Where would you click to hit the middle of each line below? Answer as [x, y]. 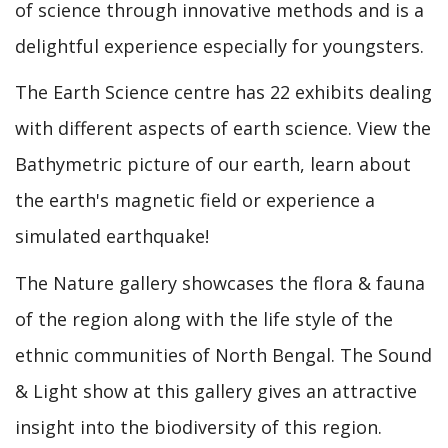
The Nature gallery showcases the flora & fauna [220, 282]
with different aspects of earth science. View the [223, 128]
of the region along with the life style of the [204, 318]
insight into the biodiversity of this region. [198, 426]
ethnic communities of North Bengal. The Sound [223, 354]
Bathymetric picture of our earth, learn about [213, 164]
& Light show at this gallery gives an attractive [216, 390]
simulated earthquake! [112, 236]
